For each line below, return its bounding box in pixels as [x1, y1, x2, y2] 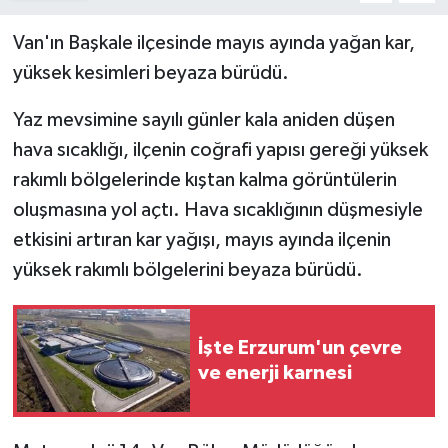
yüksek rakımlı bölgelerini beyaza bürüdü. [12, 259, 363, 280]
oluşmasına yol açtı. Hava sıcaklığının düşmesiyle [12, 199, 423, 220]
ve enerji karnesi [198, 362, 352, 383]
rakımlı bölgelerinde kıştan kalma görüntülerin [12, 169, 397, 190]
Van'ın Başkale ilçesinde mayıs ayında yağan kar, [12, 32, 415, 53]
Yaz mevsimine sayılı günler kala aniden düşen [12, 109, 395, 130]
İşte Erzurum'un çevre [198, 337, 402, 358]
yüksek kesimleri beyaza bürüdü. [12, 62, 289, 83]
